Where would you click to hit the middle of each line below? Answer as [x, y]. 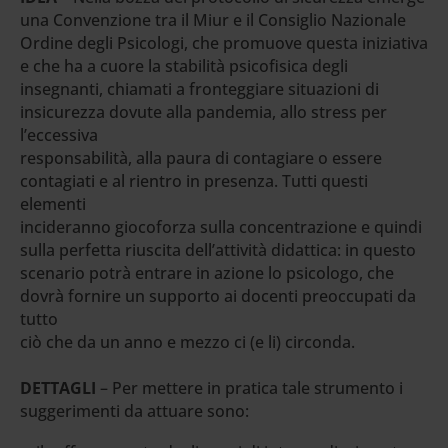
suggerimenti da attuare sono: [134, 410]
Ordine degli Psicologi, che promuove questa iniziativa [224, 42]
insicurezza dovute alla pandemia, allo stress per [203, 111]
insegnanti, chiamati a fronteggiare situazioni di [199, 88]
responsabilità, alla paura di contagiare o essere [201, 157]
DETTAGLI [60, 387]
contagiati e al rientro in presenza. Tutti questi [194, 180]
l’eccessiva [59, 134]
